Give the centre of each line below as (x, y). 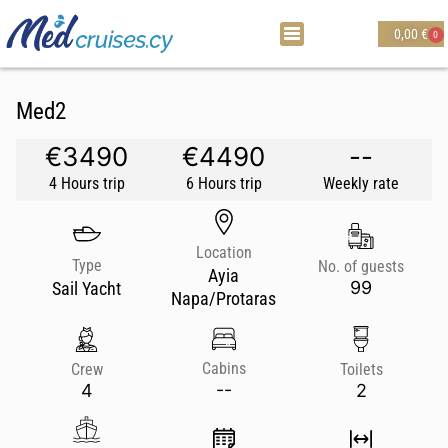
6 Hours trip (223, 183)
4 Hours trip (86, 183)
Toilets (361, 369)
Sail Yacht (87, 288)
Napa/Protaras (224, 298)
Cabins (223, 368)
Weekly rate (361, 183)
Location (223, 252)
